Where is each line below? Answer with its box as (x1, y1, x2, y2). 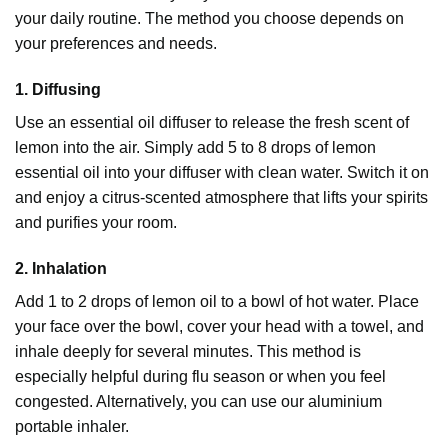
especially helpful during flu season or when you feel (15, 367, 386, 385)
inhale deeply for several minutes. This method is (15, 342, 361, 360)
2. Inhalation (15, 259, 107, 277)
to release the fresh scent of (211, 114, 409, 132)
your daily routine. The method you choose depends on (15, 10, 404, 28)
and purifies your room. (15, 214, 177, 232)
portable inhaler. (15, 417, 129, 435)
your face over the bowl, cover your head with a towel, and (15, 317, 424, 335)
